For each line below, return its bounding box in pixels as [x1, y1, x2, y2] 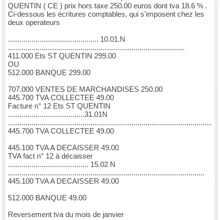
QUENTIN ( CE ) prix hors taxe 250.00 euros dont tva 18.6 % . [8, 1, 207, 10]
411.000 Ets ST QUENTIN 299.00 [8, 52, 116, 60]
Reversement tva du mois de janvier [8, 210, 124, 219]
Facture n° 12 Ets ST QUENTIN [8, 102, 110, 110]
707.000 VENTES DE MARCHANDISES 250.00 [8, 85, 163, 93]
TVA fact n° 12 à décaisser [8, 152, 93, 160]
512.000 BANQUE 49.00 [8, 193, 86, 202]
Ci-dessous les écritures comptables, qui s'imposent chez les [8, 10, 204, 18]
